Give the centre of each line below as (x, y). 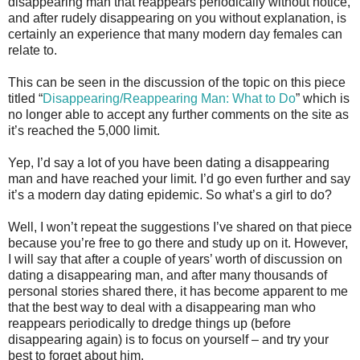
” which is (323, 98)
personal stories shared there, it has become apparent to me (178, 291)
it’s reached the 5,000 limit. (84, 130)
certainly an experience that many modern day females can (175, 34)
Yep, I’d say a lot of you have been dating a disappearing (169, 162)
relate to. (33, 50)
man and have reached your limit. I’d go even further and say (179, 178)
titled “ (25, 98)
